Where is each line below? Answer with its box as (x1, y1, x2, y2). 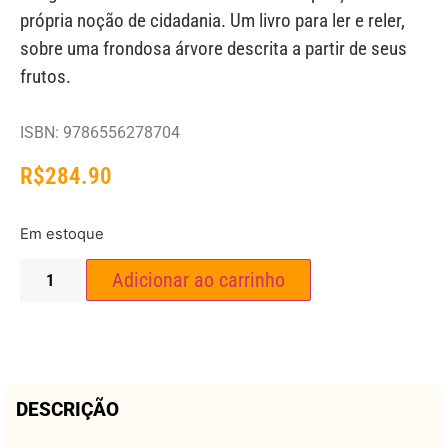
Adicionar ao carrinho (111, 268, 285, 293)
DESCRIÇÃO (16, 398, 119, 422)
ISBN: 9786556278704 (20, 122, 180, 142)
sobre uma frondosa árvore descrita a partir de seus (20, 37, 407, 61)
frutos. (20, 65, 71, 89)
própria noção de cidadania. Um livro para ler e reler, (20, 9, 405, 33)
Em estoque (20, 224, 104, 243)
